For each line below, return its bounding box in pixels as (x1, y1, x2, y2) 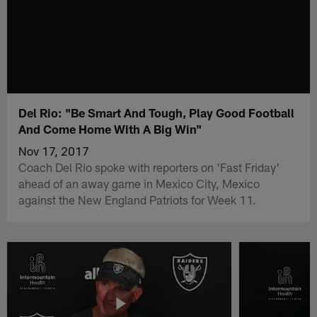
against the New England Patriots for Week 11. (18, 192, 257, 207)
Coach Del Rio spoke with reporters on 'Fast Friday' (18, 159, 280, 174)
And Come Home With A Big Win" (18, 121, 202, 136)
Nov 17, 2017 (18, 143, 90, 158)
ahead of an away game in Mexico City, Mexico (18, 175, 260, 190)
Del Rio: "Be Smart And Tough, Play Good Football (18, 105, 295, 120)
